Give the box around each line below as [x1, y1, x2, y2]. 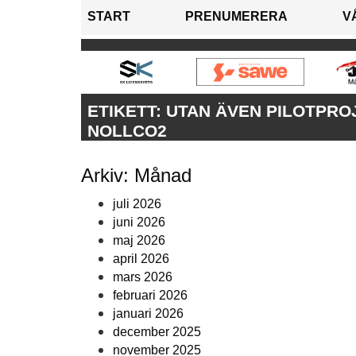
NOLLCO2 [87, 122, 167, 141]
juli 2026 [113, 197, 161, 211]
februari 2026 [113, 288, 188, 303]
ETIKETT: [87, 102, 166, 121]
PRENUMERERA [185, 10, 288, 24]
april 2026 [113, 252, 169, 266]
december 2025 [113, 325, 201, 339]
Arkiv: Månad [81, 164, 192, 187]
